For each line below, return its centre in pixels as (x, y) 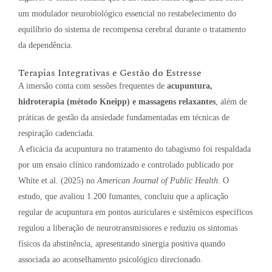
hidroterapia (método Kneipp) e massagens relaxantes (117, 101)
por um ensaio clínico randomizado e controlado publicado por (126, 165)
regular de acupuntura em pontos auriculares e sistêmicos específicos (135, 212)
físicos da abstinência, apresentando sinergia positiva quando (122, 243)
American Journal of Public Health (158, 180)
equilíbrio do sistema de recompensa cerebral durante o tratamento (132, 30)
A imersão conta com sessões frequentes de (93, 86)
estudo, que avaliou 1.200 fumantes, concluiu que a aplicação (123, 196)
